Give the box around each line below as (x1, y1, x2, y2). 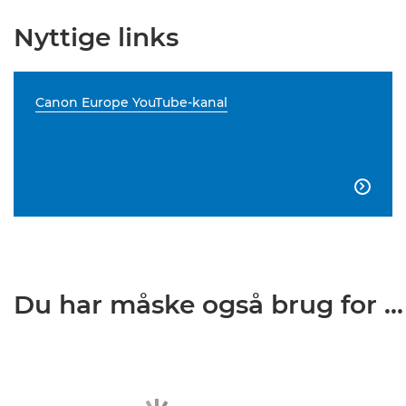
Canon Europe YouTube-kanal (35, 94, 227, 111)
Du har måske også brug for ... (14, 289, 403, 320)
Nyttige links (14, 22, 179, 53)
